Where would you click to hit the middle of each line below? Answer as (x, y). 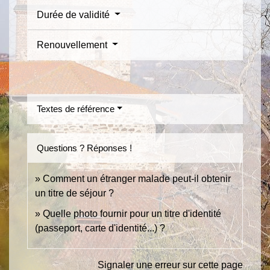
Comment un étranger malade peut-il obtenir (137, 178)
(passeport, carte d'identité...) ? (100, 228)
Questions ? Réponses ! (84, 148)
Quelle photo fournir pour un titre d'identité (132, 213)
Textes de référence (76, 108)
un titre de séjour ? (74, 193)
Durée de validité (74, 14)
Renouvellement (73, 45)
